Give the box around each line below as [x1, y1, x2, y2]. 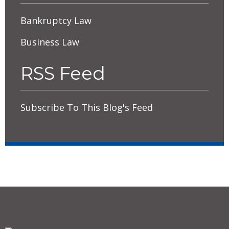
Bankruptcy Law [20, 14, 91, 27]
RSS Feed [20, 62, 105, 84]
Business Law [20, 35, 79, 48]
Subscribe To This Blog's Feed [20, 101, 153, 113]
